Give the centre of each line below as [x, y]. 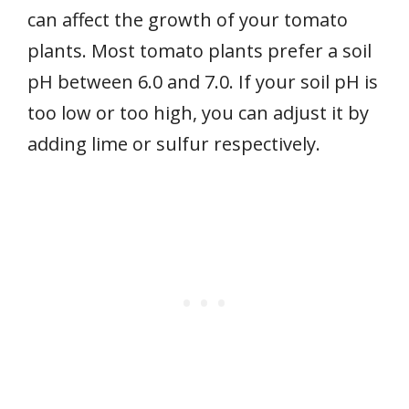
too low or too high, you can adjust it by [198, 113]
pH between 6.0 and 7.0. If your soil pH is [203, 82]
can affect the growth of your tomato [188, 20]
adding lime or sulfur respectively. [174, 144]
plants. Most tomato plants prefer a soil [199, 51]
